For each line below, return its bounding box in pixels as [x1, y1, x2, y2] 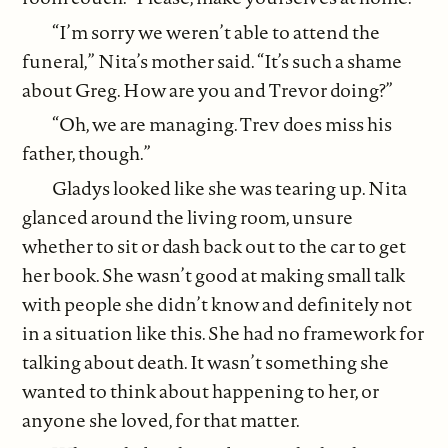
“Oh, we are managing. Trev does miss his [52, 111, 393, 138]
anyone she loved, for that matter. [22, 406, 301, 433]
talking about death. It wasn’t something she [22, 348, 390, 375]
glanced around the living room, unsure [22, 203, 354, 230]
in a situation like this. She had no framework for [22, 319, 425, 346]
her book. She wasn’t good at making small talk [22, 261, 406, 288]
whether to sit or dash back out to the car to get [22, 232, 407, 259]
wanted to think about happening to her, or [22, 377, 380, 404]
